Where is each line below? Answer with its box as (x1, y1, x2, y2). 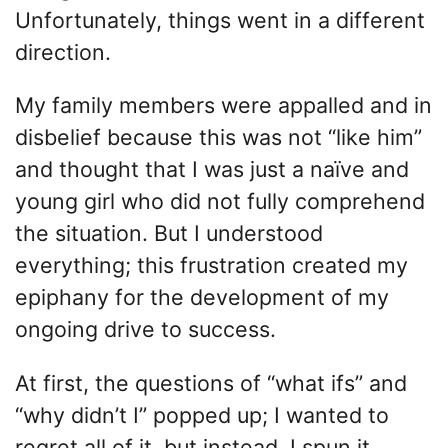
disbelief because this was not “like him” (15, 124, 422, 151)
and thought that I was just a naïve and (15, 156, 409, 183)
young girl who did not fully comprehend (15, 188, 425, 215)
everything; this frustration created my (15, 252, 408, 279)
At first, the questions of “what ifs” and (15, 369, 407, 396)
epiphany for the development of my (15, 284, 389, 311)
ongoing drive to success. (15, 316, 276, 343)
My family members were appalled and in (15, 92, 432, 119)
